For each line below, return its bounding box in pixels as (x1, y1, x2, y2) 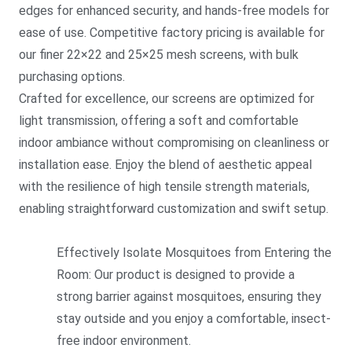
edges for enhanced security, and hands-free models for (19, 3, 329, 18)
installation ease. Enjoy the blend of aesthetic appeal (19, 157, 312, 172)
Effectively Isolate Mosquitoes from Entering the (57, 245, 332, 260)
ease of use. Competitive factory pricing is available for (19, 25, 324, 40)
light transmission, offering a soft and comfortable (19, 113, 299, 128)
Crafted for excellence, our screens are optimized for (19, 91, 314, 106)
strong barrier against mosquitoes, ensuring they (57, 289, 321, 304)
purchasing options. (19, 69, 125, 84)
